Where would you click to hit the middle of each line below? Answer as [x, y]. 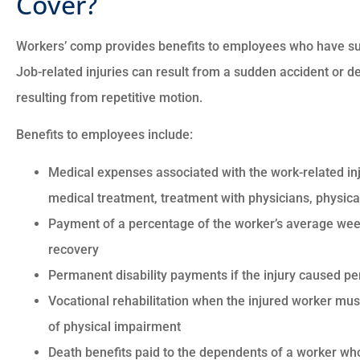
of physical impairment [115, 326]
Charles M [311, 184]
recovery [74, 249]
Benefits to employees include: [104, 135]
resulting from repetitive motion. [111, 98]
